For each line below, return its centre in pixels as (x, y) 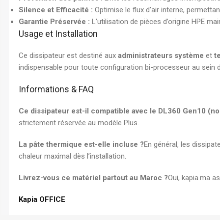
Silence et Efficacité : (56, 10)
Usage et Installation (58, 34)
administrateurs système (161, 55)
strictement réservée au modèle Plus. (79, 123)
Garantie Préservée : (54, 22)
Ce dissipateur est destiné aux (68, 55)
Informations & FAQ (56, 89)
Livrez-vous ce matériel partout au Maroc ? (93, 178)
